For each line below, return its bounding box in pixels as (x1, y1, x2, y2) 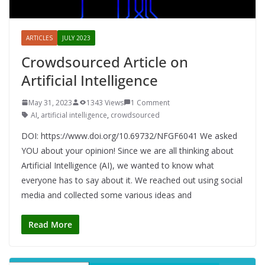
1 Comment (131, 97, 170, 108)
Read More (28, 218, 72, 230)
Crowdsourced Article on (21, 51, 188, 72)
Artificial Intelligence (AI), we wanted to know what (21, 159, 214, 171)
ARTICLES (26, 33, 53, 42)
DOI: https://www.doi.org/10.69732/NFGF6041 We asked (21, 130, 237, 141)
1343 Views (86, 97, 124, 108)
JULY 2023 (62, 33, 91, 42)
